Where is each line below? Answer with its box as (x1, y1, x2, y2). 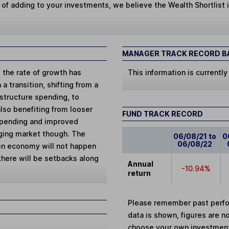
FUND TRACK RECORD (122, 109, 203, 118)
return (128, 168, 151, 177)
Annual (128, 159, 154, 168)
